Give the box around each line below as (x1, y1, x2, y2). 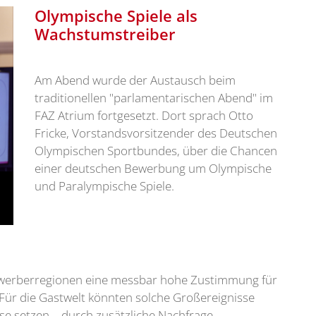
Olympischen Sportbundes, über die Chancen (35, 142, 277, 159)
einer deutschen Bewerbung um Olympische (35, 160, 272, 177)
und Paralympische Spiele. (35, 178, 174, 195)
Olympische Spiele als (35, 5, 197, 27)
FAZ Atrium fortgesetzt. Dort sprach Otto (35, 107, 253, 124)
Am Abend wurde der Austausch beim (35, 72, 236, 89)
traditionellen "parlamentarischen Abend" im (35, 90, 273, 107)
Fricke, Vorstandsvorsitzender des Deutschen (35, 125, 277, 142)
